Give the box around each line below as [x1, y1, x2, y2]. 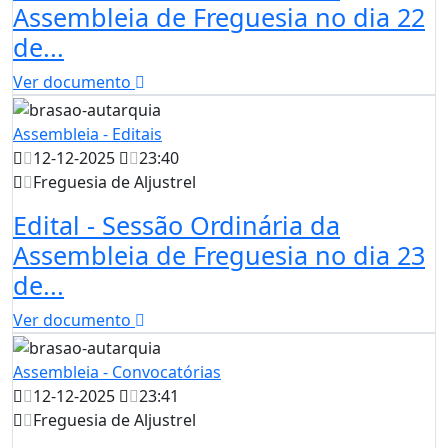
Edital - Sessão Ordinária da [13, 208, 340, 243]
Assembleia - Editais [13, 123, 162, 146]
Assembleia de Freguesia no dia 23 [13, 238, 425, 273]
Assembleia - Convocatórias [13, 360, 221, 383]
